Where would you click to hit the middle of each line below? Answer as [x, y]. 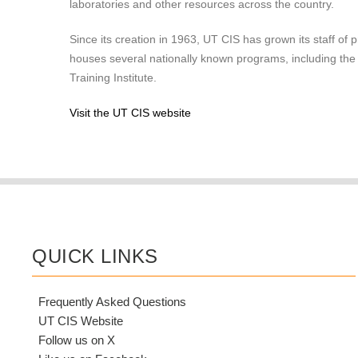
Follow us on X [76, 340]
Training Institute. [113, 78]
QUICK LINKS [95, 256]
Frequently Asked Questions [112, 301]
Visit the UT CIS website [130, 113]
